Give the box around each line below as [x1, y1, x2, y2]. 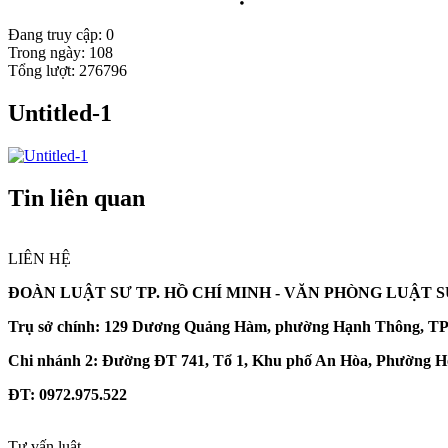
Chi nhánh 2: [8, 351, 102, 369]
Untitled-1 [8, 100, 112, 127]
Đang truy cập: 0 [8, 26, 114, 44]
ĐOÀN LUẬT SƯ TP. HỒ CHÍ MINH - [8, 283, 284, 301]
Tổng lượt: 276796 [8, 62, 127, 80]
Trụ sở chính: [8, 317, 100, 335]
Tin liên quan [8, 184, 145, 211]
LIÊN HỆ [8, 249, 71, 267]
